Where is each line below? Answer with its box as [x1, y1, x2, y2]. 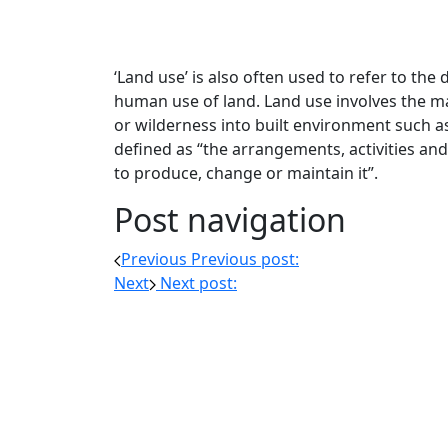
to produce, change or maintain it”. [114, 162, 378, 184]
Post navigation [114, 198, 346, 241]
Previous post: [191, 248, 299, 270]
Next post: [160, 272, 237, 294]
